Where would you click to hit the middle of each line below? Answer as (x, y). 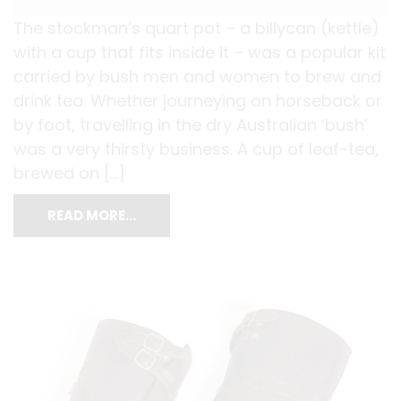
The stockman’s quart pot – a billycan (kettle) (196, 29)
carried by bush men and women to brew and (197, 77)
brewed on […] (69, 174)
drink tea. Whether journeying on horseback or (198, 101)
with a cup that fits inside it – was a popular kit (200, 53)
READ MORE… (92, 216)
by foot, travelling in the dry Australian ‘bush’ (191, 125)
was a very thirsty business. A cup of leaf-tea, (196, 149)
